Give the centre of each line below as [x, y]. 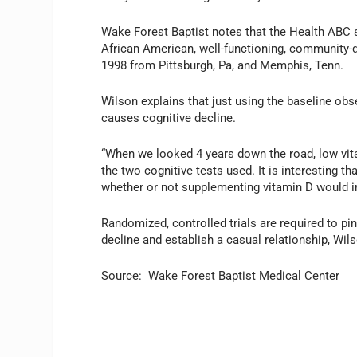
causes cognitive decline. [169, 118]
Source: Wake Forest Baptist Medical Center [221, 275]
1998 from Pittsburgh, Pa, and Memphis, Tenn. [223, 65]
